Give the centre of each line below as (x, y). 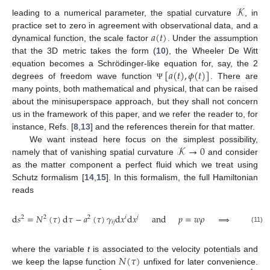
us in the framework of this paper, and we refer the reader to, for (135, 114)
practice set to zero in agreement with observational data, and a (135, 26)
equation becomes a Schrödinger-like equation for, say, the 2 (135, 64)
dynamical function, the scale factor (82, 38)
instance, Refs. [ (43, 127)
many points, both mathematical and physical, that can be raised (135, 89)
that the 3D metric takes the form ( (84, 51)
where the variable (50, 249)
